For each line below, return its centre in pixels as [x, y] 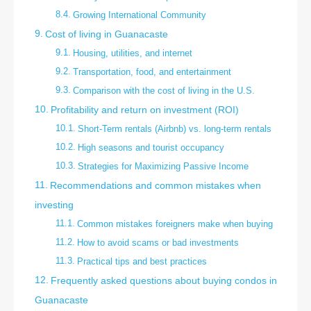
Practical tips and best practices [142, 261]
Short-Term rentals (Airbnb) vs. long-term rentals [174, 128]
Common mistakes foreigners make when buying [175, 224]
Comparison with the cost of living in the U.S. [163, 90]
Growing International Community [139, 15]
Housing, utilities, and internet [132, 53]
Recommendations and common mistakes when [155, 185]
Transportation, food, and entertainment [152, 72]
